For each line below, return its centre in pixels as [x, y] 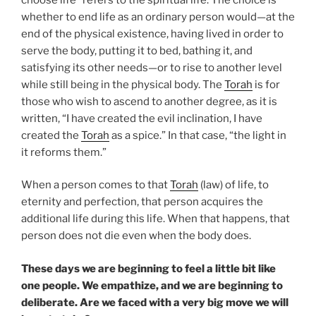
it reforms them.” [64, 152]
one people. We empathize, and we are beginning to [152, 285]
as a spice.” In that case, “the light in [198, 135]
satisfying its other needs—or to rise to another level [152, 67]
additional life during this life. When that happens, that [156, 219]
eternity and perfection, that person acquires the [142, 202]
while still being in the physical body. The [123, 84]
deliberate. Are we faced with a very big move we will [155, 302]
